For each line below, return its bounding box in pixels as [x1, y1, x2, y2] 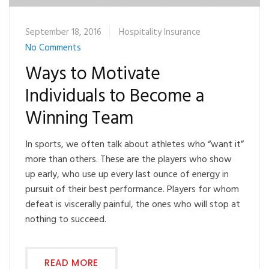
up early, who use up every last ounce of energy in [25, 166, 229, 183]
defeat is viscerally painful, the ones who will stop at [25, 196, 240, 213]
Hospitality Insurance [119, 25, 201, 40]
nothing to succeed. [25, 211, 106, 228]
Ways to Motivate [25, 59, 160, 89]
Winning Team [25, 104, 133, 133]
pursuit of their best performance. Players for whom [25, 181, 239, 198]
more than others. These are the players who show [25, 151, 232, 168]
